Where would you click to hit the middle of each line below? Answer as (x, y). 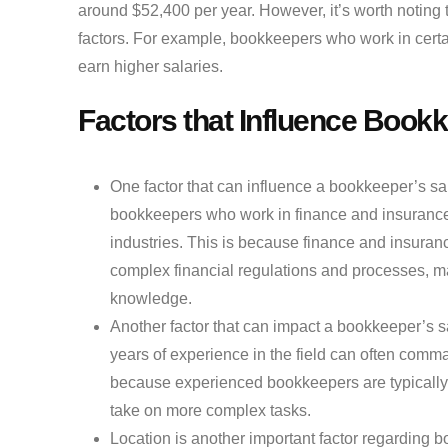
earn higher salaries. (150, 67)
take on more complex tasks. (210, 411)
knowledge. (151, 299)
